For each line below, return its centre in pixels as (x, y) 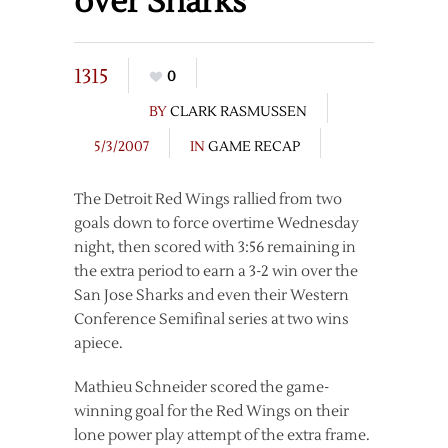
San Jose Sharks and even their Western (211, 295)
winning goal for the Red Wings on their (211, 411)
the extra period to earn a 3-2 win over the (216, 271)
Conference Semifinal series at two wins (211, 319)
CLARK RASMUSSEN (238, 112)
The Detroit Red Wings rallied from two (208, 199)
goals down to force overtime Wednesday (216, 223)
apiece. (98, 343)
